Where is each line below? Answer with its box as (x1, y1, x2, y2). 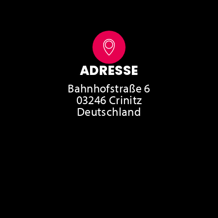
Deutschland (77, 104, 141, 119)
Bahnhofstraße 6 (68, 81, 150, 96)
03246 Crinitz (76, 92, 142, 108)
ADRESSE (79, 62, 139, 80)
